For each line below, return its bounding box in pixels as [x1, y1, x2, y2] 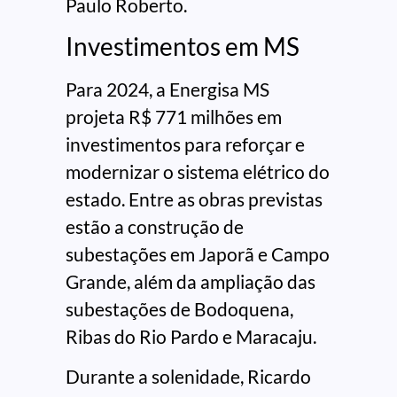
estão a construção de [66, 214, 244, 237]
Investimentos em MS [66, 30, 300, 61]
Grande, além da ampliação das [66, 269, 315, 292]
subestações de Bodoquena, [66, 297, 293, 320]
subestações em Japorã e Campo [66, 242, 330, 265]
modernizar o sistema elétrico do [66, 160, 330, 183]
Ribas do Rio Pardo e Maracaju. [66, 324, 316, 347]
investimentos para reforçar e [66, 132, 305, 155]
